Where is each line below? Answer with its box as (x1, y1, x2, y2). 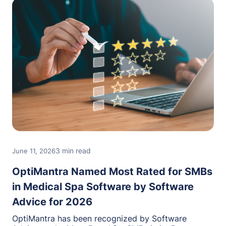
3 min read (55, 146, 91, 155)
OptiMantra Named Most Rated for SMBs (12, 165, 212, 178)
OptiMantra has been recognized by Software (12, 213, 187, 223)
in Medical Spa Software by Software (12, 180, 194, 193)
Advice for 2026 (12, 195, 92, 208)
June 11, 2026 (12, 146, 55, 155)
